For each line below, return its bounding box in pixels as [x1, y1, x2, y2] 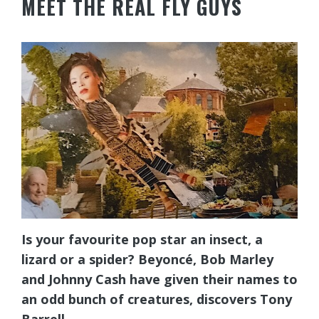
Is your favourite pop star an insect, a [21, 231, 263, 249]
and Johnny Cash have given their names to [21, 271, 298, 288]
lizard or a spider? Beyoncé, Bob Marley [21, 251, 273, 268]
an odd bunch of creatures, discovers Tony [21, 291, 292, 308]
